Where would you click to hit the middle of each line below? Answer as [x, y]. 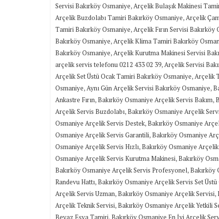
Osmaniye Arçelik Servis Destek [100, 123]
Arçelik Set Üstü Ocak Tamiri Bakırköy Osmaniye [123, 77]
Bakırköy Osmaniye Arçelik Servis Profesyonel [121, 170]
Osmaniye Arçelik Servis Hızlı [97, 147]
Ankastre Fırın [75, 100]
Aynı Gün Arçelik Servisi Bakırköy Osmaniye [148, 88]
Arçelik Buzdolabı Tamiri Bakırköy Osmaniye [119, 18]
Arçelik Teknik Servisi [85, 206]
